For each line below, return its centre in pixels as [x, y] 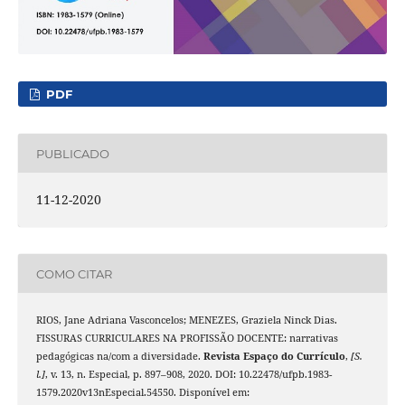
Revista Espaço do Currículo [274, 357]
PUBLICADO [72, 153]
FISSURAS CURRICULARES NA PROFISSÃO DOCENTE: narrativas [187, 339]
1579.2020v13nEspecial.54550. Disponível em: [142, 393]
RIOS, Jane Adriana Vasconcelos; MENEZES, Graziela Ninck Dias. [186, 320]
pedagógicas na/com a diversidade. [119, 357]
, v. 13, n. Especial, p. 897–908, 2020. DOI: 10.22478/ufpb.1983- [188, 375]
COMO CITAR [74, 273]
